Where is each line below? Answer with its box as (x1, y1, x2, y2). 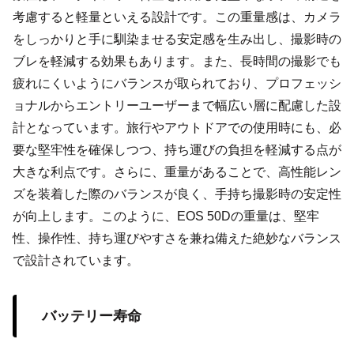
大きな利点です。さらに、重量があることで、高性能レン (13, 164, 341, 179)
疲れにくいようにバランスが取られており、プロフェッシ (13, 76, 341, 90)
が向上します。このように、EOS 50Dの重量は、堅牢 (13, 209, 319, 223)
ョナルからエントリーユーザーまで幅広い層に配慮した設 (13, 98, 341, 112)
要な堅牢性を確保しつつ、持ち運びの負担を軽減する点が (13, 142, 341, 156)
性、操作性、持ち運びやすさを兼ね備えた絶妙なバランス (13, 231, 341, 245)
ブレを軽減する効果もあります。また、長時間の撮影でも (13, 54, 341, 68)
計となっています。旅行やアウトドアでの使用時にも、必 (13, 120, 341, 134)
